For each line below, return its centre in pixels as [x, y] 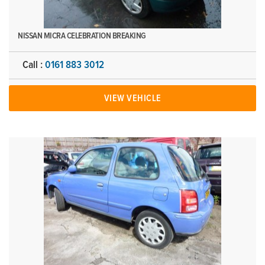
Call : [34, 65]
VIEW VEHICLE [132, 98]
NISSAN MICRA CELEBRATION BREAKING [82, 36]
